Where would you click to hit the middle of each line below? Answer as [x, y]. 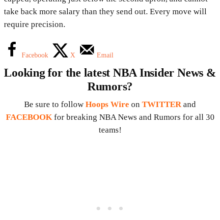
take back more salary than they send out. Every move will [105, 11]
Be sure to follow [55, 104]
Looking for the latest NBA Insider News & [110, 72]
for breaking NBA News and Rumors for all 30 [134, 117]
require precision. [35, 24]
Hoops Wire [107, 104]
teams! [110, 130]
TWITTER [162, 104]
